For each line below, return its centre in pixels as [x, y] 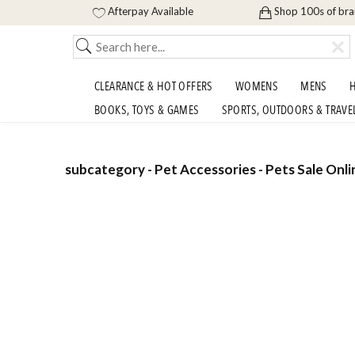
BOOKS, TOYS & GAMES [147, 110]
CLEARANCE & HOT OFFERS [154, 86]
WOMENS [257, 86]
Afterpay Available [150, 11]
